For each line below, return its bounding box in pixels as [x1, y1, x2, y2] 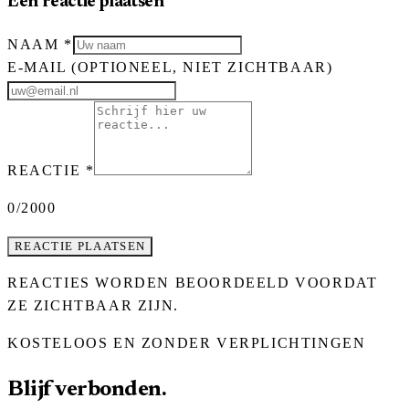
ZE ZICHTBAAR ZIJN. [7, 297, 179, 313]
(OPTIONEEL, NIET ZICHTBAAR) [71, 58, 333, 75]
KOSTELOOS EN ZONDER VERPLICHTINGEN [7, 334, 366, 351]
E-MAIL [7, 58, 72, 75]
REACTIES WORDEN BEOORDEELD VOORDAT [7, 274, 378, 290]
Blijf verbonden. [7, 378, 167, 401]
